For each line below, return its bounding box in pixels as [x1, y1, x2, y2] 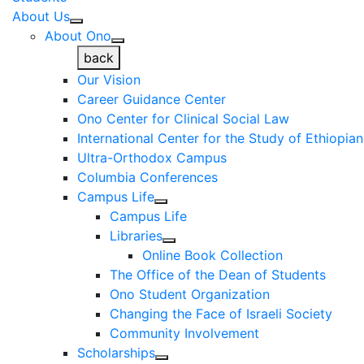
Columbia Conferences [77, 169, 218, 185]
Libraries [110, 227, 162, 244]
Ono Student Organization [110, 286, 270, 302]
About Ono [45, 28, 111, 44]
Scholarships [77, 344, 155, 361]
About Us [12, 8, 70, 24]
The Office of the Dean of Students [110, 266, 326, 283]
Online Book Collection [142, 247, 283, 263]
